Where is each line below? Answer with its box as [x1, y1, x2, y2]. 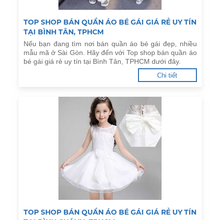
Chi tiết [157, 72, 177, 79]
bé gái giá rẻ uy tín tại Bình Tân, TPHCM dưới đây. [23, 57, 181, 65]
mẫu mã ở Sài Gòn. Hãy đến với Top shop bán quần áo [23, 49, 197, 56]
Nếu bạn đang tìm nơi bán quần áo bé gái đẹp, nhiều [23, 40, 197, 48]
